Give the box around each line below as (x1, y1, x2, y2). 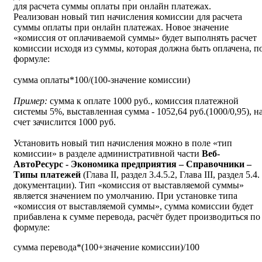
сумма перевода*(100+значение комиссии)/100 (13, 242, 199, 253)
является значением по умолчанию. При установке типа (13, 191, 237, 201)
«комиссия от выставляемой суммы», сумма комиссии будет (13, 201, 253, 212)
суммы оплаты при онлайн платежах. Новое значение (13, 22, 229, 33)
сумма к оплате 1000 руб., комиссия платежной (50, 96, 239, 106)
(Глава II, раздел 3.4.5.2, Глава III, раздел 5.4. (81, 170, 260, 180)
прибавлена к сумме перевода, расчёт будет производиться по (13, 212, 260, 222)
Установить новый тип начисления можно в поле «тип (13, 138, 232, 149)
